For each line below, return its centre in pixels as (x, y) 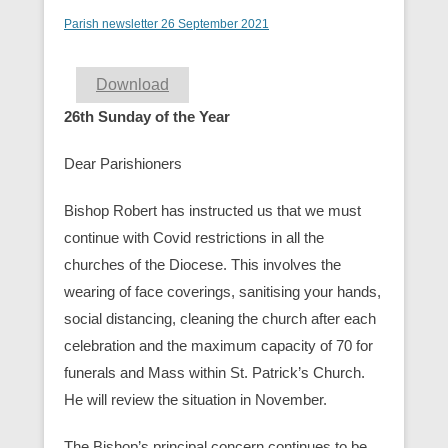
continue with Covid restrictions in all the (194, 237)
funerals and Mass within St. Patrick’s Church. (214, 372)
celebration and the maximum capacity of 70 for (218, 345)
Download (132, 84)
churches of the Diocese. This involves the (202, 264)
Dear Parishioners (123, 163)
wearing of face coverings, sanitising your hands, (222, 291)
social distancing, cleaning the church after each (220, 318)
